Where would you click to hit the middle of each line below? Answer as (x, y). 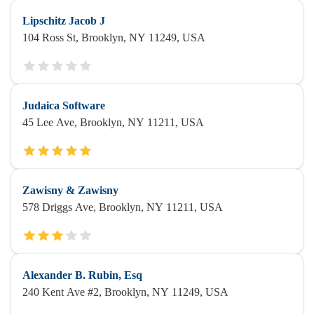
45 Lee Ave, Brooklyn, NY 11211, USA (113, 122)
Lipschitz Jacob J (64, 21)
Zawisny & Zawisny (70, 190)
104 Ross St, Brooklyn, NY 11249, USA (114, 37)
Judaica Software (64, 105)
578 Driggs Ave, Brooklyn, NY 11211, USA (123, 207)
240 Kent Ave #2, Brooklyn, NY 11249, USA (125, 292)
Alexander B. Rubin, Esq (82, 275)
